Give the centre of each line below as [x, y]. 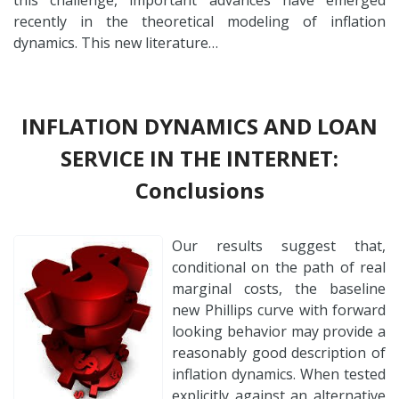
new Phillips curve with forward [279, 309]
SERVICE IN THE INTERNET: [199, 158]
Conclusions [199, 190]
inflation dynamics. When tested [279, 374]
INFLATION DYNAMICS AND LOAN [199, 126]
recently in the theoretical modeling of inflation [199, 21]
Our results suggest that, [279, 245]
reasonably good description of [279, 352]
